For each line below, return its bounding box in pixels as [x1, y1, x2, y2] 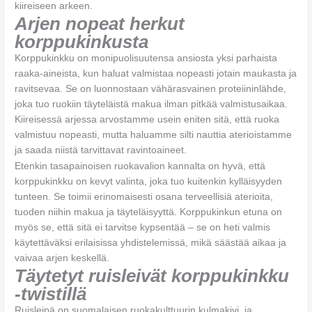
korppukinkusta [15, 31, 149, 53]
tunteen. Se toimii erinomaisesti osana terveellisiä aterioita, [15, 192, 274, 203]
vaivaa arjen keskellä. [15, 253, 110, 264]
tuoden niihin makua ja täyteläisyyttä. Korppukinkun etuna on [15, 207, 283, 218]
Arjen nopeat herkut [15, 13, 185, 35]
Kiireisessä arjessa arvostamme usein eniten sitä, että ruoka [15, 114, 280, 125]
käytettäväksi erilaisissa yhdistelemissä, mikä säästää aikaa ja [15, 237, 287, 249]
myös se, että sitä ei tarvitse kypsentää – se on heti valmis [15, 222, 271, 233]
